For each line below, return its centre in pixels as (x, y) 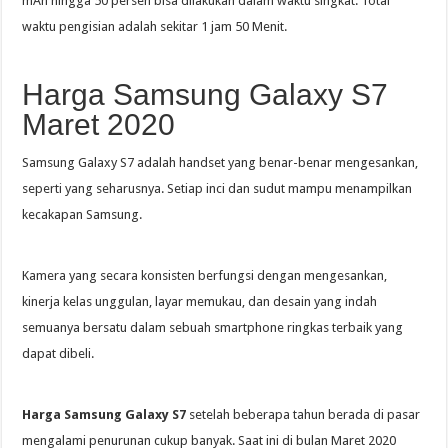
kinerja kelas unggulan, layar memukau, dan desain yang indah (200, 301)
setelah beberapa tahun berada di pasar (303, 414)
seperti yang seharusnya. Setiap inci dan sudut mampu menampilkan (217, 188)
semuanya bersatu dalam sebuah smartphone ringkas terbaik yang (213, 327)
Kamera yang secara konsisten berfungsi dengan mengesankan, (205, 275)
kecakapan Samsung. (82, 214)
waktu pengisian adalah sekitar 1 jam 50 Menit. (155, 26)
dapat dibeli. (58, 353)
